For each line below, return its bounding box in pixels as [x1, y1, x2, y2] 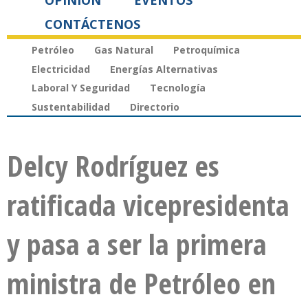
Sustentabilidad [32, 100, 110, 114]
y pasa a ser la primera [7, 224, 267, 264]
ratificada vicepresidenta [7, 185, 289, 225]
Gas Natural [94, 43, 153, 56]
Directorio [130, 100, 179, 114]
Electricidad [32, 62, 90, 76]
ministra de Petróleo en [7, 263, 276, 303]
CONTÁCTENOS [45, 16, 140, 32]
